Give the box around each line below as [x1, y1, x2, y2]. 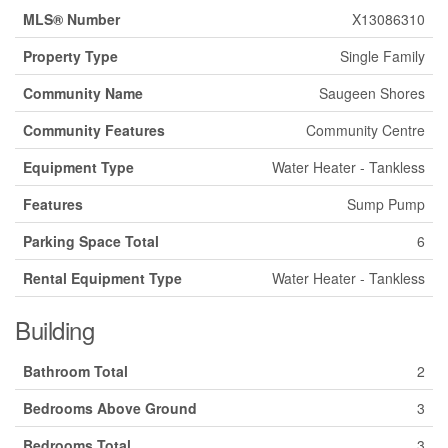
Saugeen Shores [319, 82, 425, 103]
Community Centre [306, 119, 425, 140]
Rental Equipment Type [23, 267, 182, 288]
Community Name [23, 82, 143, 103]
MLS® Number [23, 8, 120, 29]
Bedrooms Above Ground [23, 397, 197, 418]
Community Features [23, 119, 165, 140]
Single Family [340, 45, 425, 66]
